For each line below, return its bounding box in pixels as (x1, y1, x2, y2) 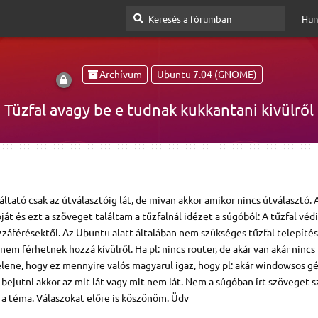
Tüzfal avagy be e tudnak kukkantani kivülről (4, 99, 314, 119)
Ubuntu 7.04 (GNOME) (156, 67, 257, 81)
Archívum (99, 67, 142, 81)
